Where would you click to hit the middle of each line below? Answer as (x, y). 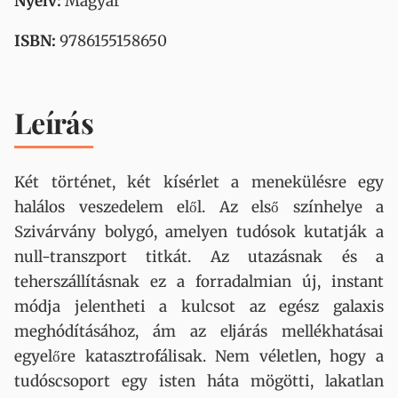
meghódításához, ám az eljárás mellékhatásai (199, 331)
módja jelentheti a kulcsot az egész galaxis (199, 306)
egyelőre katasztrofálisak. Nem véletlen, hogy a (199, 356)
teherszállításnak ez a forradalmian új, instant (199, 282)
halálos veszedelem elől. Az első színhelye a (199, 207)
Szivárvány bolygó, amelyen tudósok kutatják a (199, 232)
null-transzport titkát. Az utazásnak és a (199, 257)
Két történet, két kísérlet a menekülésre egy (199, 182)
